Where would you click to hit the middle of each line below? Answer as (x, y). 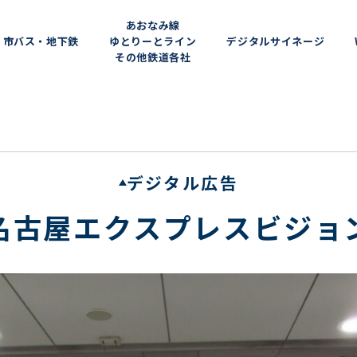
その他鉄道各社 (153, 57)
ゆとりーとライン (153, 41)
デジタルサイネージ (276, 41)
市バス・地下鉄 (41, 41)
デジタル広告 (182, 182)
